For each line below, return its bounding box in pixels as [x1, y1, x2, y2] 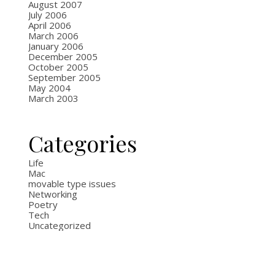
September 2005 [28, 71, 101, 83]
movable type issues [28, 177, 116, 190]
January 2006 [28, 40, 83, 52]
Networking [28, 188, 77, 200]
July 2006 [28, 9, 67, 21]
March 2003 [28, 92, 79, 104]
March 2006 [28, 29, 79, 42]
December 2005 [28, 50, 98, 63]
